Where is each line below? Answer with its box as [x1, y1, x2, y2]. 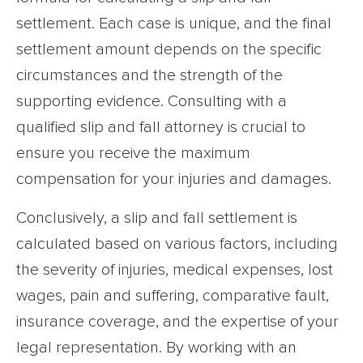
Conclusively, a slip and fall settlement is [16, 209, 297, 226]
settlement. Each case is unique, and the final [16, 15, 331, 32]
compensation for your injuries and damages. [16, 170, 331, 187]
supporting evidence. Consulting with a [16, 92, 287, 109]
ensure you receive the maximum [16, 144, 250, 161]
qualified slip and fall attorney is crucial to [16, 118, 305, 135]
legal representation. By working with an [16, 339, 297, 356]
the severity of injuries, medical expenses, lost [16, 261, 333, 278]
